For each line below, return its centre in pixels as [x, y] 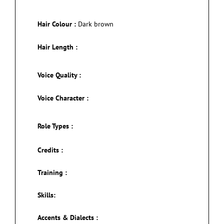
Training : [52, 172]
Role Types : [55, 126]
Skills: [46, 195]
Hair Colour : [57, 24]
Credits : [50, 150]
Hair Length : [57, 47]
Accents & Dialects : [68, 217]
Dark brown [96, 24]
